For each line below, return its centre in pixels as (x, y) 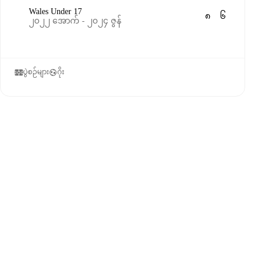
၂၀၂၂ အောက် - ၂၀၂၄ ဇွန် (75, 21)
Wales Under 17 (55, 11)
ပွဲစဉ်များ (36, 72)
